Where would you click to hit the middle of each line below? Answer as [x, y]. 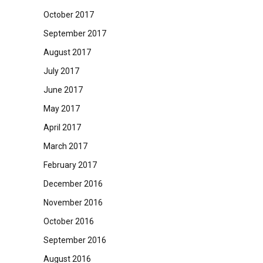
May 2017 [61, 109]
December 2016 [73, 184]
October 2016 [68, 221]
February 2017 [70, 165]
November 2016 [73, 203]
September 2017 [75, 33]
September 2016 [75, 240]
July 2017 [61, 71]
